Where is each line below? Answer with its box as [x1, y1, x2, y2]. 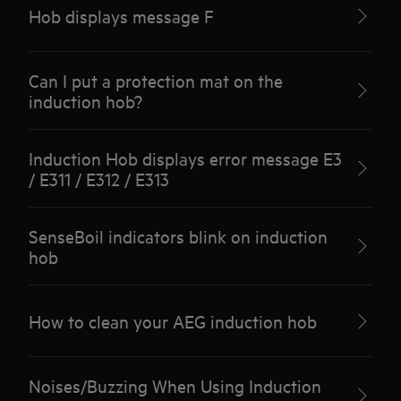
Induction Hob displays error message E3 [29, 147, 343, 169]
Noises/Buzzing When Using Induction [29, 374, 322, 397]
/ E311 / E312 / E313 [29, 167, 170, 190]
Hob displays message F [29, 4, 215, 27]
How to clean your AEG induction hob [29, 310, 318, 332]
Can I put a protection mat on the [29, 69, 284, 91]
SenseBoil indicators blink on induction [29, 225, 328, 247]
